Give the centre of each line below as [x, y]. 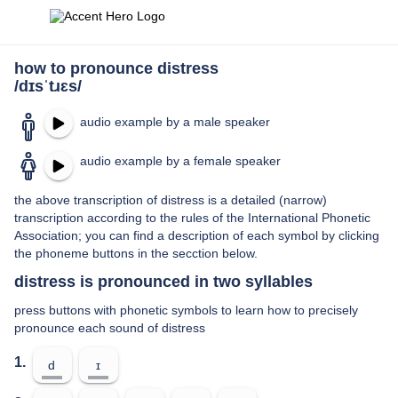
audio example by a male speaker [175, 122]
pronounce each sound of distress [110, 328]
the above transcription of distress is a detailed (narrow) [171, 200]
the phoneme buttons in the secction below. [136, 253]
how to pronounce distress [116, 68]
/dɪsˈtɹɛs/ [48, 86]
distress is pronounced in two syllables [163, 282]
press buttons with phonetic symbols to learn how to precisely [186, 310]
